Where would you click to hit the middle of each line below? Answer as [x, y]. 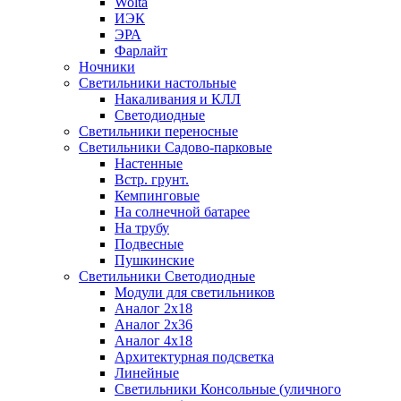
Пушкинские [154, 260]
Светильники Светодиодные [167, 276]
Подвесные [149, 243]
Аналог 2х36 [154, 324]
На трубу [142, 227]
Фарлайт [141, 50]
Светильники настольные [158, 82]
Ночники [107, 66]
